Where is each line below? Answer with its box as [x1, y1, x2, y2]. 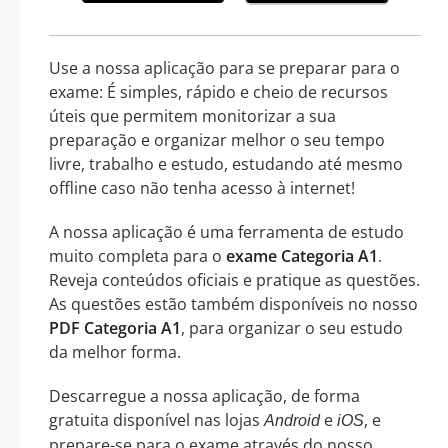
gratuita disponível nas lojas [49, 408, 264, 431]
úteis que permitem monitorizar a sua [49, 104, 336, 127]
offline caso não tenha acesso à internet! [49, 176, 355, 199]
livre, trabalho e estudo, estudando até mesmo [49, 152, 403, 175]
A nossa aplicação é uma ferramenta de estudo [49, 220, 404, 243]
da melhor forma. [49, 340, 181, 363]
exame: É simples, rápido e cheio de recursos [49, 80, 388, 103]
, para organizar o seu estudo [181, 316, 403, 339]
